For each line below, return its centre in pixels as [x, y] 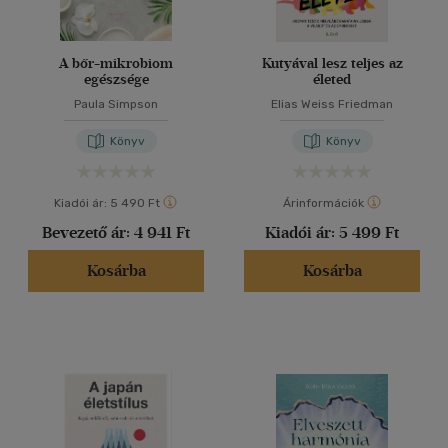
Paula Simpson [116, 104]
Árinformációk [323, 203]
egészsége [116, 79]
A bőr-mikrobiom [116, 63]
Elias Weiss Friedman [332, 104]
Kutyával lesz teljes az [332, 63]
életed [332, 79]
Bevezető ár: [88, 232]
